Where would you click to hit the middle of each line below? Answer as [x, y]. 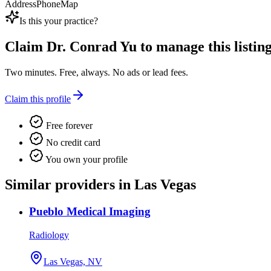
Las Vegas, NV [73, 262]
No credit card [72, 142]
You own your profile [86, 159]
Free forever [68, 125]
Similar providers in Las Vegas [100, 185]
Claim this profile [38, 99]
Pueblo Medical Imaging [90, 212]
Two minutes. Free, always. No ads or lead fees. [96, 72]
